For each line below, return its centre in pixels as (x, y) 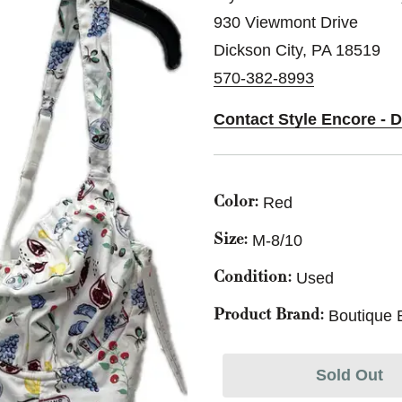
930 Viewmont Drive (286, 22)
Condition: (253, 278)
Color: (236, 203)
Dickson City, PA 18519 (297, 50)
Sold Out (349, 375)
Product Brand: (269, 316)
